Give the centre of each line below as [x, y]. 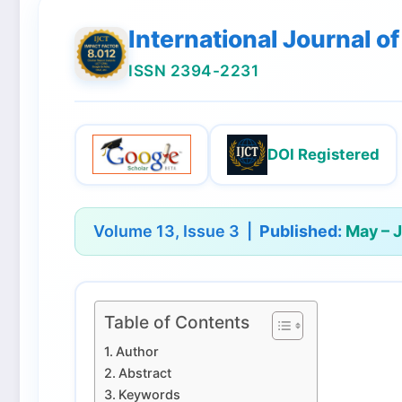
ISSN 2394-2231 [193, 70]
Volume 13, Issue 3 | [176, 231]
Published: [301, 231]
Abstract [144, 372]
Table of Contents [177, 323]
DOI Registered [323, 155]
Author [137, 351]
